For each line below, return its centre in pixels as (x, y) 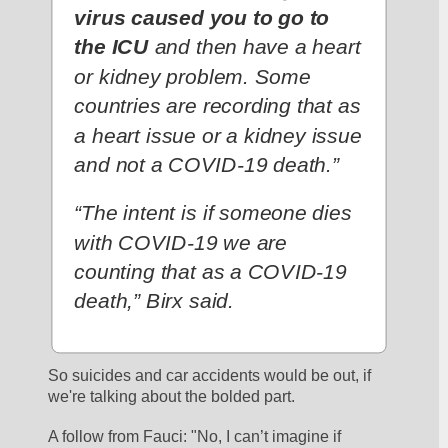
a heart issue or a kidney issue (218, 135)
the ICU (112, 47)
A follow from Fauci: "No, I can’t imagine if (195, 436)
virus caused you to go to (202, 18)
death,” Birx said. (154, 301)
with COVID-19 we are (181, 242)
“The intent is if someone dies (213, 213)
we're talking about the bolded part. (174, 397)
